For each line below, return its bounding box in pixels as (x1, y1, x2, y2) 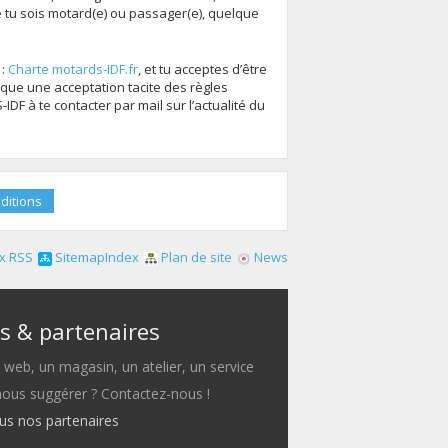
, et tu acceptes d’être (138, 60, 267, 79)
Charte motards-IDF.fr (8, 60, 138, 79)
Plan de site (158, 248, 232, 267)
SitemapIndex (52, 248, 139, 267)
